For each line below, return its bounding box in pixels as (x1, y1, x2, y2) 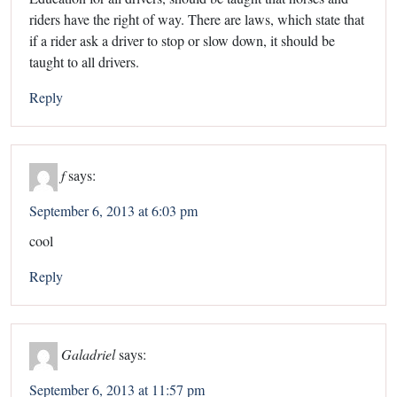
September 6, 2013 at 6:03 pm (29, 200, 198, 220)
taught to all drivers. (29, 51, 139, 71)
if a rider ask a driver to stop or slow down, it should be (29, 30, 335, 50)
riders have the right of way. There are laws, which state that (29, 9, 364, 28)
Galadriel (61, 344, 115, 363)
